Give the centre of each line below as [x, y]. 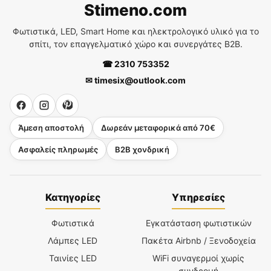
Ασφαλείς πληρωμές [58, 149]
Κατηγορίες [73, 197]
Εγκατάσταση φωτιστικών [198, 223]
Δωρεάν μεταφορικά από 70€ [158, 127]
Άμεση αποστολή [51, 127]
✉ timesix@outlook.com [135, 80]
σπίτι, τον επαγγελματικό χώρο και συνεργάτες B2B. [135, 44]
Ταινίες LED [73, 258]
